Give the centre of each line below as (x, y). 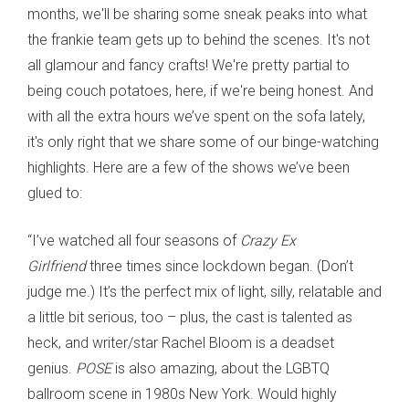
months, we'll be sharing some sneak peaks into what (197, 14)
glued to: (55, 193)
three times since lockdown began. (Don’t (220, 266)
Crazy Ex (268, 240)
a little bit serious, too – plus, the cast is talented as (190, 317)
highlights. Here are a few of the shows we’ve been (189, 167)
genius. (52, 368)
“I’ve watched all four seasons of (134, 240)
